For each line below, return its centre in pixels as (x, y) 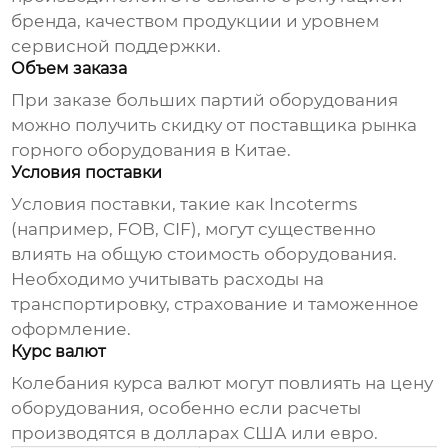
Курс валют (59, 352)
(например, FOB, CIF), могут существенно (194, 229)
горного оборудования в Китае (149, 150)
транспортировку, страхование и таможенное (215, 304)
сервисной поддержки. (116, 46)
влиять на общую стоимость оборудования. (204, 254)
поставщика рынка (333, 125)
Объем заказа (69, 69)
